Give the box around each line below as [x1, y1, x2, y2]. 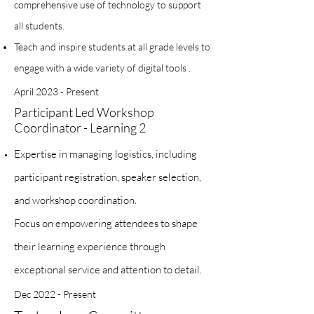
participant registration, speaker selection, [14, 170, 201, 184]
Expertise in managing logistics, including [14, 147, 197, 161]
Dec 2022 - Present [14, 288, 96, 300]
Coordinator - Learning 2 [14, 120, 146, 135]
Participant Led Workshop [14, 104, 154, 120]
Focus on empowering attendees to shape [14, 217, 198, 230]
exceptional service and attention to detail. [14, 263, 202, 276]
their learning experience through [14, 240, 165, 253]
